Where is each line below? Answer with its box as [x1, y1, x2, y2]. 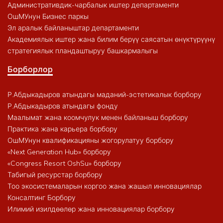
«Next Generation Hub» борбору [7, 147, 111, 156]
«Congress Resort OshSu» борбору [7, 158, 121, 168]
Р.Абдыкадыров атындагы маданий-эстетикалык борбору [7, 90, 202, 99]
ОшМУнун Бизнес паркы [7, 11, 89, 21]
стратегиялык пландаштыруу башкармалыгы [7, 46, 158, 55]
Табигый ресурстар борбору [7, 170, 103, 179]
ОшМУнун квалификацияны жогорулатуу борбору [7, 135, 174, 145]
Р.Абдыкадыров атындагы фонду [7, 101, 118, 111]
